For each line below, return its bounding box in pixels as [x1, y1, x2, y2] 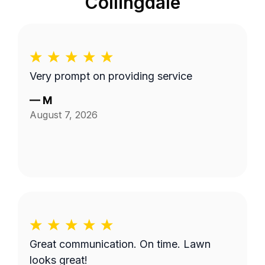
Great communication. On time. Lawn [30, 238, 211, 250]
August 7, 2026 [30, 109, 98, 121]
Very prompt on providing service [30, 70, 192, 82]
